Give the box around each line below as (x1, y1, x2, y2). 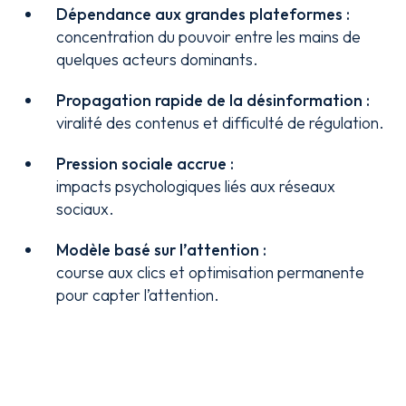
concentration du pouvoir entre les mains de (56, 26, 362, 47)
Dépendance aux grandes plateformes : (56, 4, 351, 24)
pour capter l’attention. (56, 285, 220, 305)
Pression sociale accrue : (56, 153, 235, 174)
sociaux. (56, 198, 115, 219)
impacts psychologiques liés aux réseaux (56, 176, 336, 197)
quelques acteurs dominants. (56, 49, 259, 70)
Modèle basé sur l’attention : (56, 239, 267, 260)
